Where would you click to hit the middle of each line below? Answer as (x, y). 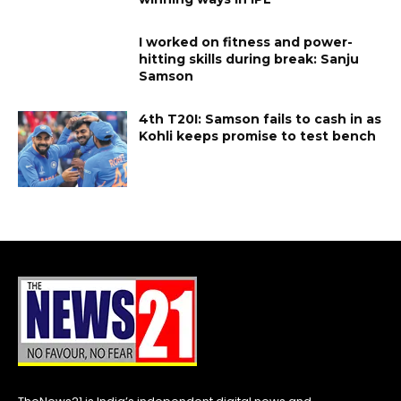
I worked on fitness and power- (246, 42)
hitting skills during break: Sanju (249, 59)
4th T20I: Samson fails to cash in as (260, 119)
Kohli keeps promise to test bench (258, 136)
